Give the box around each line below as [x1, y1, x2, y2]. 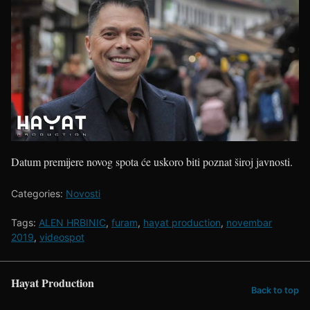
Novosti [66, 188, 100, 199]
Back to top [251, 284, 299, 295]
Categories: [11, 188, 66, 199]
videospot [39, 231, 84, 243]
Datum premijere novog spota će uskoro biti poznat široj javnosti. [11, 154, 293, 169]
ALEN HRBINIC [39, 217, 106, 228]
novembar [226, 217, 272, 228]
